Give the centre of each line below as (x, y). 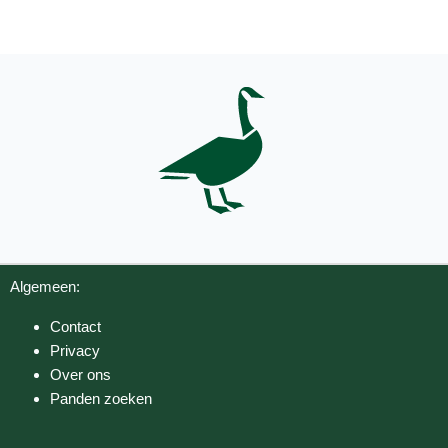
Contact (75, 326)
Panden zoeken (101, 398)
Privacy (75, 350)
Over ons (80, 374)
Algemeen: (45, 286)
